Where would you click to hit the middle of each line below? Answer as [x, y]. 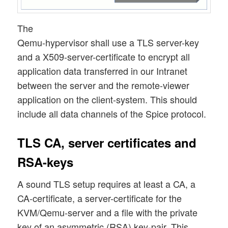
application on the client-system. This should [107, 99]
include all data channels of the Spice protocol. [112, 114]
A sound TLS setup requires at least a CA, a [107, 184]
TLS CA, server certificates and [107, 143]
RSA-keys [46, 162]
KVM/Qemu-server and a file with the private [108, 212]
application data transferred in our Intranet [103, 71]
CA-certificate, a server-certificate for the [100, 198]
